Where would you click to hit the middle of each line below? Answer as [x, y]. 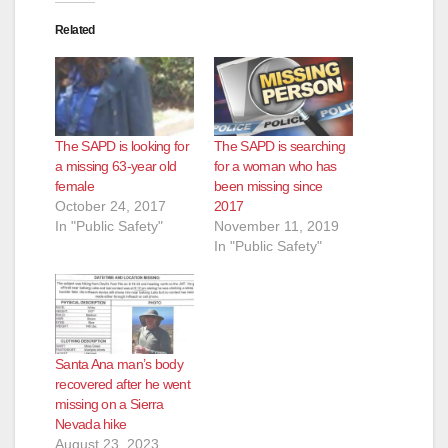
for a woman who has [275, 166]
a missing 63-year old [116, 166]
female [74, 186]
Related [75, 29]
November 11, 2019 [276, 226]
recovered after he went [122, 383]
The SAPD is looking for [122, 146]
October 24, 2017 [110, 206]
